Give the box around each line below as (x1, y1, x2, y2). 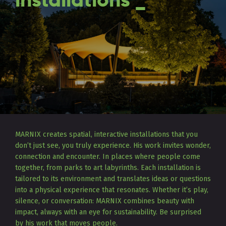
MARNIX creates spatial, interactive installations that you (15, 130, 198, 139)
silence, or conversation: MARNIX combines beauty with (15, 196, 194, 205)
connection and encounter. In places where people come (15, 152, 200, 161)
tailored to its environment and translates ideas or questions (15, 174, 211, 183)
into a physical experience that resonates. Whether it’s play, (15, 185, 208, 194)
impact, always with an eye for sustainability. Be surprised (15, 207, 201, 216)
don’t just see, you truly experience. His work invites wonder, (15, 141, 211, 150)
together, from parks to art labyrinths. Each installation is (15, 163, 201, 172)
